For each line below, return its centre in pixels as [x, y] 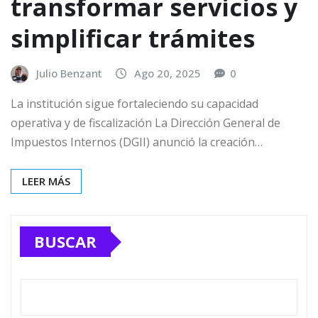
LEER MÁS [46, 181]
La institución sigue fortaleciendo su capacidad [135, 104]
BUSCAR [65, 242]
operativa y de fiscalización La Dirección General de [146, 123]
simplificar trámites [133, 38]
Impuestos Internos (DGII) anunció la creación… [137, 142]
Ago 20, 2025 [168, 73]
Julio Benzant [69, 73]
